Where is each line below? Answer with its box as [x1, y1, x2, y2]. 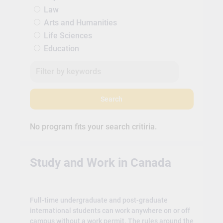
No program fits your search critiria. [29, 122, 157, 132]
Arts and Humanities [43, 18, 117, 28]
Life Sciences [43, 31, 92, 41]
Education [43, 44, 79, 54]
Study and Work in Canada [29, 155, 171, 170]
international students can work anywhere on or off [29, 207, 190, 215]
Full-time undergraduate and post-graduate [29, 196, 168, 205]
